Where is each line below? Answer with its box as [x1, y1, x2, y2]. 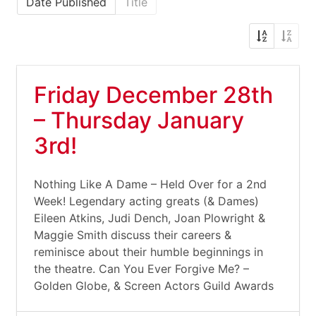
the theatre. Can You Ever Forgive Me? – [34, 262, 249, 276]
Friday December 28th [34, 81, 273, 109]
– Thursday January [34, 107, 244, 134]
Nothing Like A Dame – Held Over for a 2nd [34, 177, 267, 191]
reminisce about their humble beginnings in [34, 245, 263, 259]
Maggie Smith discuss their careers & [34, 228, 231, 242]
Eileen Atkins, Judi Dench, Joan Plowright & [34, 211, 265, 225]
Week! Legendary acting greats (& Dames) [34, 194, 259, 208]
